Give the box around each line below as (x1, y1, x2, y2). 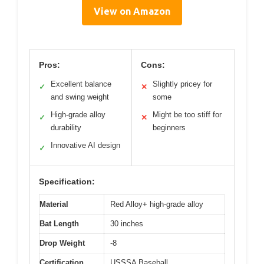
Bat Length (39, 219, 79, 229)
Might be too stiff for (153, 110, 222, 120)
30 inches (110, 219, 143, 229)
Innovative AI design (51, 141, 120, 150)
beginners (153, 123, 186, 133)
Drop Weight (39, 239, 85, 248)
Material (39, 200, 68, 209)
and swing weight (51, 93, 109, 102)
